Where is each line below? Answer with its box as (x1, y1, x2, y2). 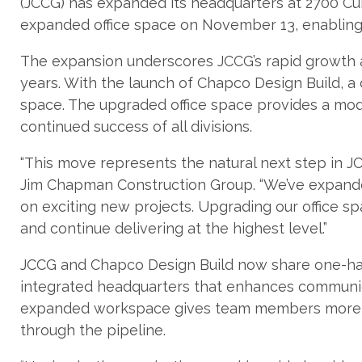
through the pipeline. (20, 322, 166, 339)
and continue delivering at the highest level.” (20, 220, 327, 237)
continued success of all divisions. (20, 118, 252, 135)
